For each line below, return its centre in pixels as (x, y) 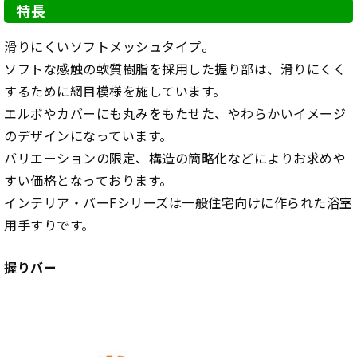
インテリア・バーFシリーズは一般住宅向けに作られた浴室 (178, 203)
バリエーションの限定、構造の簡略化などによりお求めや (175, 158)
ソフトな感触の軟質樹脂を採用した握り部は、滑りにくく (175, 69)
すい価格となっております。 (88, 180)
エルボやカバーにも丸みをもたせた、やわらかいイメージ (175, 114)
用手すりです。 (49, 225)
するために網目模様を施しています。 (115, 91)
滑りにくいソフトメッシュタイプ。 (109, 47)
